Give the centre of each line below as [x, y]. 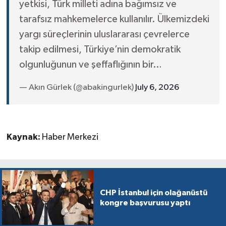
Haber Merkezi [70, 137]
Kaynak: [24, 137]
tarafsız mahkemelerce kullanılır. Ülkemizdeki [114, 19]
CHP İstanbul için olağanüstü [153, 192]
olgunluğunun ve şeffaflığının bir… [90, 65]
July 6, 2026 [157, 88]
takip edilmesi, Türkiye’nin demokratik [100, 50]
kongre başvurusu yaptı [145, 203]
